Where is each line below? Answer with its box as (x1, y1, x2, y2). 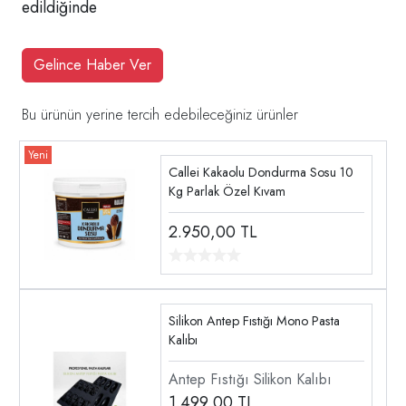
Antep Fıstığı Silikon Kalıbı (168, 369, 332, 390)
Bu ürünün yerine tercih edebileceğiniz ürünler (22, 104, 298, 125)
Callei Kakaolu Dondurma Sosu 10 (168, 163, 353, 181)
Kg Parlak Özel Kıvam (168, 182, 285, 200)
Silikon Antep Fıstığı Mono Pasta (168, 312, 340, 330)
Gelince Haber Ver (34, 54, 151, 75)
